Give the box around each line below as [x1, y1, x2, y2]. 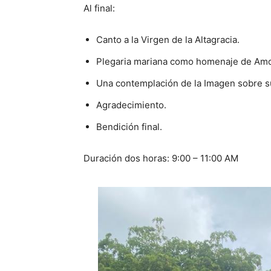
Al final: [83, 2, 115, 14]
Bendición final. [96, 121, 162, 132]
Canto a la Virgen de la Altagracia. [96, 34, 240, 45]
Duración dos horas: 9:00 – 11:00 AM [83, 152, 238, 164]
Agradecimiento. [96, 99, 166, 111]
